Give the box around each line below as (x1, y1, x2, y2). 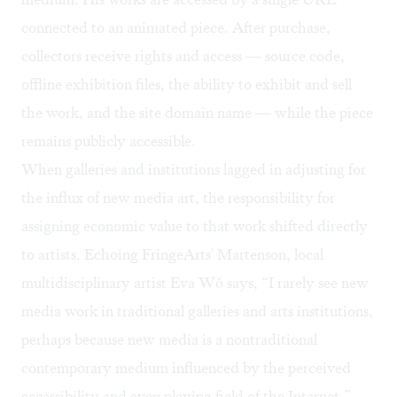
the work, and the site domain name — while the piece (21, 103, 373, 123)
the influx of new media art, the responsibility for (21, 188, 335, 208)
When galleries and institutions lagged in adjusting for (21, 160, 366, 180)
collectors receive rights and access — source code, (21, 46, 345, 66)
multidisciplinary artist (21, 273, 167, 293)
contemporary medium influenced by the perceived (21, 358, 351, 378)
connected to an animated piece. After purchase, (21, 18, 331, 38)
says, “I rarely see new (223, 273, 369, 293)
